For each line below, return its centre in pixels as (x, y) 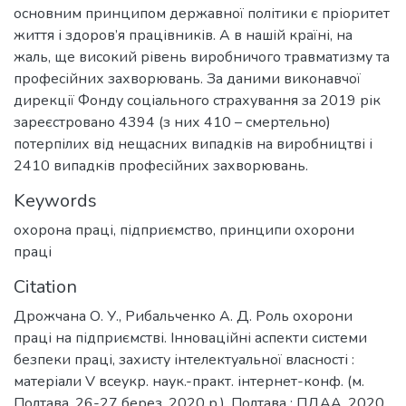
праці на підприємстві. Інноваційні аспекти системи (190, 338)
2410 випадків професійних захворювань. (161, 166)
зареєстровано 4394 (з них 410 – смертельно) (172, 122)
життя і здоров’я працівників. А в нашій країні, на (183, 35)
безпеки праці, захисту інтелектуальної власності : (184, 360)
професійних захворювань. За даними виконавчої (187, 79)
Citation (45, 287)
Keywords (55, 201)
